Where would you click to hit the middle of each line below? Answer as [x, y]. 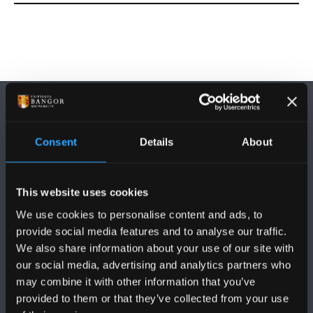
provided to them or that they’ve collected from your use [152, 298]
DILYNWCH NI [48, 182]
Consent [56, 142]
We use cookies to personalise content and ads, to [139, 214]
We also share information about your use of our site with [155, 248]
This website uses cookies [82, 192]
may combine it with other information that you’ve [136, 281]
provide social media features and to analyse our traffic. [152, 231]
